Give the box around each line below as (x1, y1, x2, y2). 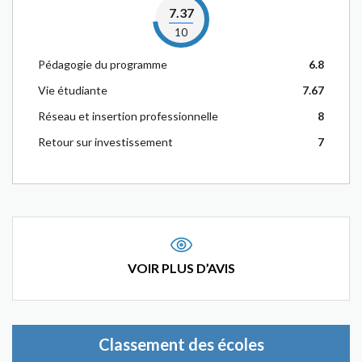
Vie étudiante (38, 83, 107, 97)
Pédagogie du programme (38, 57, 167, 71)
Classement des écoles (98, 335, 264, 354)
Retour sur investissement (38, 135, 173, 149)
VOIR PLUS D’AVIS (127, 260, 235, 276)
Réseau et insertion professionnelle (38, 109, 218, 123)
